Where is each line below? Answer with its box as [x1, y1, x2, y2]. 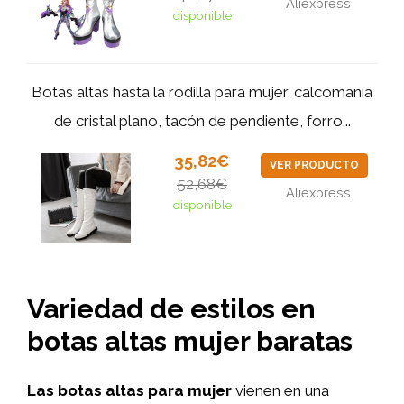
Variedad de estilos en [27, 292, 316, 325]
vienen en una [232, 381, 329, 399]
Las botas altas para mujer [27, 381, 232, 399]
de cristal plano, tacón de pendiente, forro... [53, 111, 351, 130]
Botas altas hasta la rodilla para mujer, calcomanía [32, 82, 372, 101]
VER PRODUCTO [269, 158, 359, 171]
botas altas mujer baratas [27, 325, 353, 357]
